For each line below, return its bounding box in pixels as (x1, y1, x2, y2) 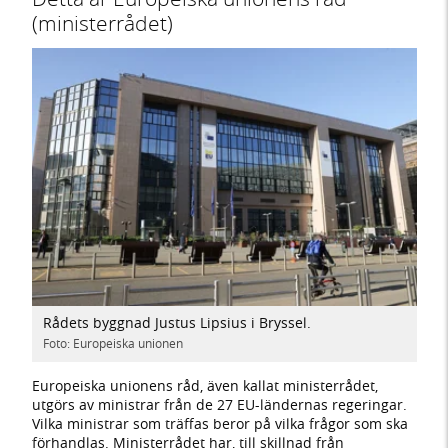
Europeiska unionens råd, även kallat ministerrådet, (31, 375, 378, 395)
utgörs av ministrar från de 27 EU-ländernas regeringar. (31, 394, 407, 414)
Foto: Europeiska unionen (43, 335, 184, 352)
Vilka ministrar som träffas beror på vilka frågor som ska (31, 413, 408, 433)
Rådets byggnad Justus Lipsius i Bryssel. (43, 313, 312, 333)
